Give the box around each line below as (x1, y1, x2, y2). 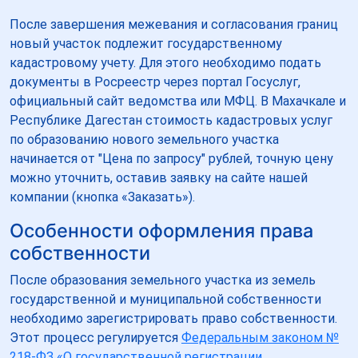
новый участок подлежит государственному (10, 35, 282, 51)
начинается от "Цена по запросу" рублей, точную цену (10, 150, 333, 166)
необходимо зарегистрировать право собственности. (10, 310, 337, 326)
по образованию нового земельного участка (10, 131, 279, 147)
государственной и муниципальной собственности (10, 291, 321, 307)
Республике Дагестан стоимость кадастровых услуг (10, 112, 332, 128)
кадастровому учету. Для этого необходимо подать (10, 54, 321, 70)
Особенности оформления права (10, 218, 313, 242)
